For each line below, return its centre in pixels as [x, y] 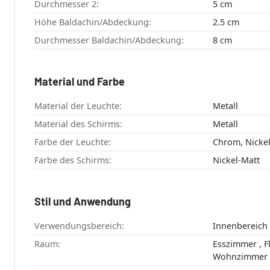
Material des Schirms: [78, 124]
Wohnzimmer [240, 256]
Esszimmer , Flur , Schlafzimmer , [236, 243]
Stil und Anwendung [83, 201]
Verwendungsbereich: [79, 225]
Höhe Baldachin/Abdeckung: [93, 22]
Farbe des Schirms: [73, 160]
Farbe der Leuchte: [73, 142]
